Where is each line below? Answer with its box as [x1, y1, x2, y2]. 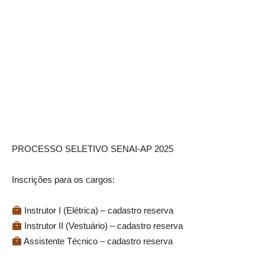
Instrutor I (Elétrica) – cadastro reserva [22, 205, 174, 215]
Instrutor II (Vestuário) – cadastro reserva [22, 221, 183, 231]
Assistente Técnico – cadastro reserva [22, 236, 173, 246]
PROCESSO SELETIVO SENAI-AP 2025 [12, 144, 173, 154]
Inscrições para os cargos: [12, 174, 115, 185]
